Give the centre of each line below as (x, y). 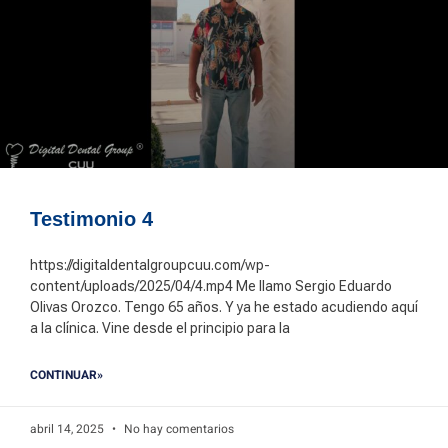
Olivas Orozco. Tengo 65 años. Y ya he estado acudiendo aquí (224, 307)
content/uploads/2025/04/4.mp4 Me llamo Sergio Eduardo (211, 286)
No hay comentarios (177, 429)
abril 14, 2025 (68, 429)
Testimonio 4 (91, 219)
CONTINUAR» (66, 375)
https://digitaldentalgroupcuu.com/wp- (150, 265)
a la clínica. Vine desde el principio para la (160, 328)
